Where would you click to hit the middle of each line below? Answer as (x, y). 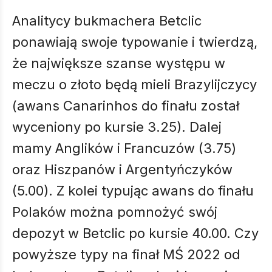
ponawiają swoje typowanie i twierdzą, (135, 42)
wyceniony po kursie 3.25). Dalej (117, 127)
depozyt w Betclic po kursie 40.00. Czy (135, 233)
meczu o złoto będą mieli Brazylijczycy (134, 84)
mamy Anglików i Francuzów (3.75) (124, 148)
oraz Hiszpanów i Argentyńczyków (122, 169)
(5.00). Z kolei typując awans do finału (133, 191)
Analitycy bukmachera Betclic (107, 21)
